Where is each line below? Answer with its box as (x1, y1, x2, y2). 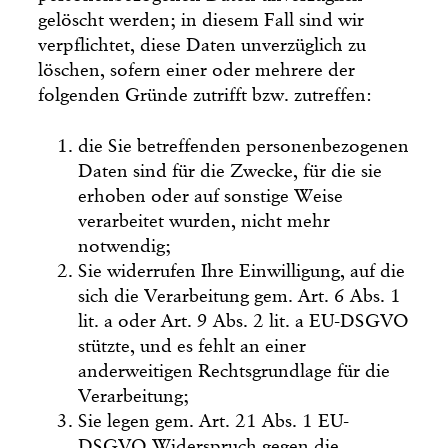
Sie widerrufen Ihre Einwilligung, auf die (78, 261, 406, 281)
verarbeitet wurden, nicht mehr (78, 211, 331, 231)
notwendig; (78, 236, 172, 256)
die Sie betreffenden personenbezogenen (78, 136, 410, 156)
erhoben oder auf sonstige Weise (78, 186, 344, 206)
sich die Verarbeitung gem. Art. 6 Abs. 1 (78, 286, 402, 306)
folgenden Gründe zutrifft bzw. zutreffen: (38, 85, 373, 105)
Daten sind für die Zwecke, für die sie (78, 161, 383, 181)
